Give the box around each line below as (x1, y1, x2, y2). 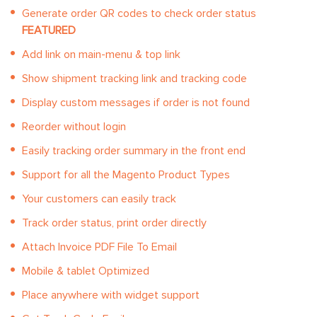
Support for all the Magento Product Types (22, 168, 230, 183)
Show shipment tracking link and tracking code (22, 71, 247, 86)
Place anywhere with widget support (22, 288, 200, 303)
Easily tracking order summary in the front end (22, 144, 246, 158)
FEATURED (22, 23, 76, 38)
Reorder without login (22, 120, 126, 134)
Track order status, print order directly (22, 216, 207, 231)
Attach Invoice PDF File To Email (22, 240, 177, 255)
